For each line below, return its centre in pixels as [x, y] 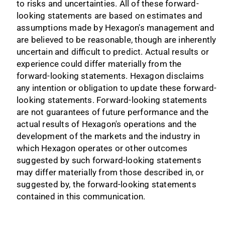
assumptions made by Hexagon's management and [116, 27]
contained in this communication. [82, 196]
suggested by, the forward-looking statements [106, 184]
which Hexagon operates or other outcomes [102, 148]
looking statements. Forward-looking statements [112, 100]
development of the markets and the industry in [108, 136]
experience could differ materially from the [99, 64]
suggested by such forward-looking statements [109, 160]
